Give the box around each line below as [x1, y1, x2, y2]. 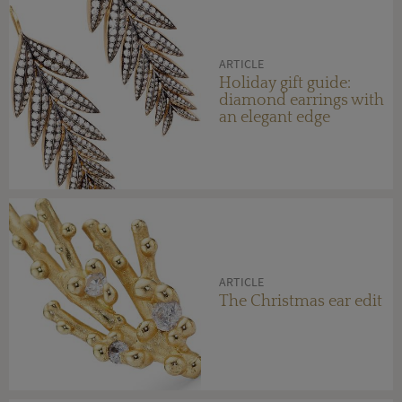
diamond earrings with [219, 91, 384, 109]
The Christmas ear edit [219, 292, 382, 310]
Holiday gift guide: [219, 74, 351, 92]
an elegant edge [219, 108, 330, 127]
